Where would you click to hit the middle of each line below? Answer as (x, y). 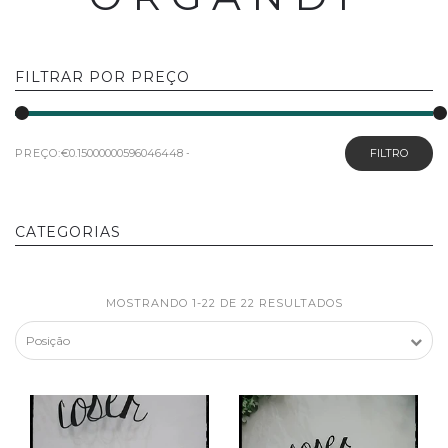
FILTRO (389, 153)
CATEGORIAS (68, 232)
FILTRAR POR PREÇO (102, 77)
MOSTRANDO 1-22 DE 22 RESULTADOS (224, 303)
